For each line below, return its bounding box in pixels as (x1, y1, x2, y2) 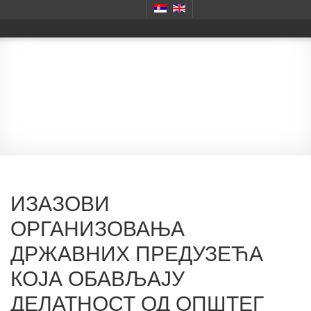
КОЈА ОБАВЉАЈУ (10, 262, 185, 292)
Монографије (87, 80, 224, 112)
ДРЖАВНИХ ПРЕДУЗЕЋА (10, 237, 263, 267)
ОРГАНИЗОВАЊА (10, 212, 185, 242)
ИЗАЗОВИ (10, 187, 110, 217)
